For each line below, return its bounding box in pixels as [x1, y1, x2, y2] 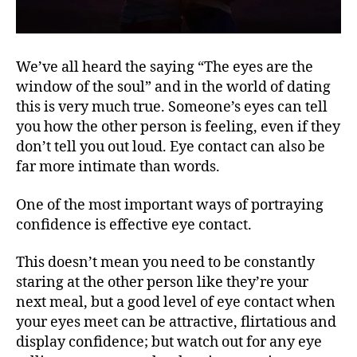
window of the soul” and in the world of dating [16, 78, 331, 97]
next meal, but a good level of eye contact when [16, 293, 335, 312]
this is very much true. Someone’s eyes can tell [16, 98, 328, 117]
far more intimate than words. [16, 158, 220, 177]
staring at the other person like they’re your [16, 273, 308, 292]
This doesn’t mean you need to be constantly [16, 253, 315, 273]
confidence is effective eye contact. [16, 215, 255, 234]
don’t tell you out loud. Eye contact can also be [16, 138, 325, 157]
